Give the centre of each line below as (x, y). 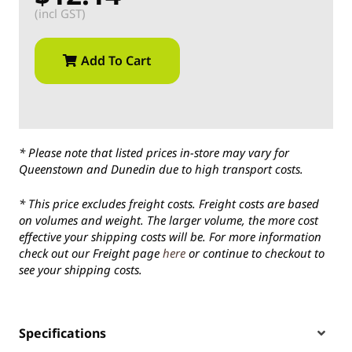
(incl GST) (60, 13)
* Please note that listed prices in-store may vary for (154, 153)
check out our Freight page (91, 253)
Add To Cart (116, 60)
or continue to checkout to (255, 253)
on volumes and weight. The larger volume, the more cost (169, 220)
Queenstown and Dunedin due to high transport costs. (161, 169)
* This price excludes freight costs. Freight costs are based (169, 203)
